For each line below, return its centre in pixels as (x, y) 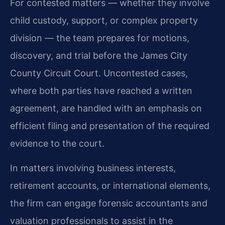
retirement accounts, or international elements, (110, 185)
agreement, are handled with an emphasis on (106, 108)
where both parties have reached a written (101, 90)
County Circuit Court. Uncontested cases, (99, 73)
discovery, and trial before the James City (99, 55)
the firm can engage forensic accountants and (109, 203)
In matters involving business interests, (93, 168)
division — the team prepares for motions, (100, 38)
